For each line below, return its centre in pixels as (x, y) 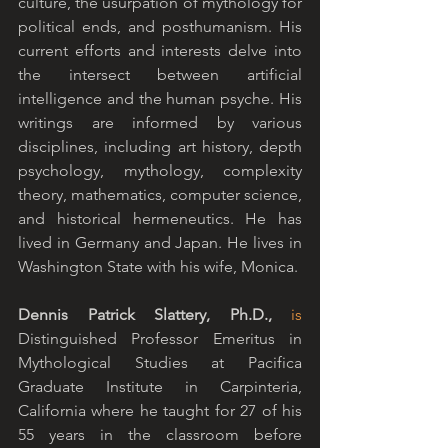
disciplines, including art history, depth (160, 147)
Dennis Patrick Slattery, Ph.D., (154, 315)
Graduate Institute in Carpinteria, (160, 387)
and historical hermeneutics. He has (160, 219)
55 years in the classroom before (160, 435)
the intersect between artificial (160, 75)
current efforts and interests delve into (160, 51)
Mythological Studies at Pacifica (160, 363)
